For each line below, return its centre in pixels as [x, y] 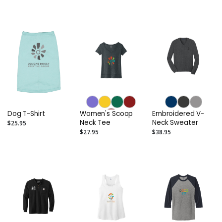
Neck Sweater [175, 123]
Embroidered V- [178, 114]
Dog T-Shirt [26, 114]
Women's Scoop [107, 114]
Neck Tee [95, 123]
